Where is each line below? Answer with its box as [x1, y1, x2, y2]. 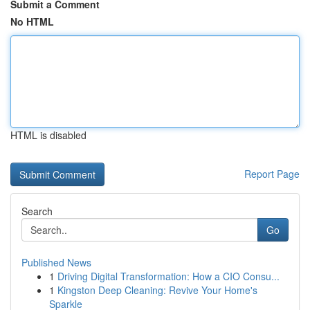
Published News [21, 255, 91, 269]
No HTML [10, 15, 54, 28]
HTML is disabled [10, 128, 86, 142]
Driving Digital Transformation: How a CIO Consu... [57, 269, 280, 283]
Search [21, 204, 53, 218]
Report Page [244, 167, 300, 181]
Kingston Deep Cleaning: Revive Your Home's [57, 283, 257, 297]
